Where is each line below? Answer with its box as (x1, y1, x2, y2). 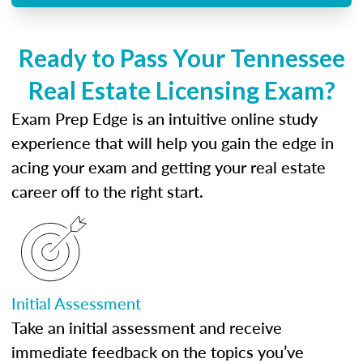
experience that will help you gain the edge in (11, 131, 334, 154)
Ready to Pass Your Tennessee (18, 43, 345, 72)
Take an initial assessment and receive (11, 316, 282, 339)
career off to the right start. (11, 180, 203, 203)
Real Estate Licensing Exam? (28, 75, 335, 105)
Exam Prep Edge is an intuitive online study (11, 107, 318, 130)
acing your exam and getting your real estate (11, 156, 326, 178)
